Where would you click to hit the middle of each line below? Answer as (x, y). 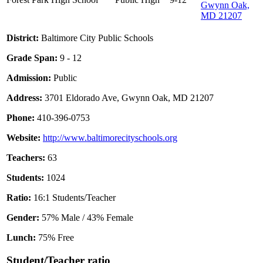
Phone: (21, 118)
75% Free (55, 238)
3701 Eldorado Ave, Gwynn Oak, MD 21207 (128, 98)
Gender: (23, 218)
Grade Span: (32, 58)
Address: (24, 98)
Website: (23, 138)
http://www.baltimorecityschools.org (110, 138)
